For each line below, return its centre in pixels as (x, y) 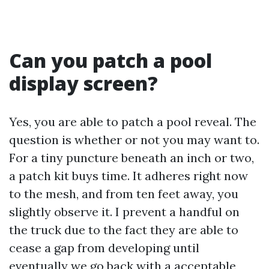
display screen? (83, 83)
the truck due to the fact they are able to (124, 230)
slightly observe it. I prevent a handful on (124, 212)
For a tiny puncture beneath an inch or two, (131, 158)
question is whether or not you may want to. (134, 140)
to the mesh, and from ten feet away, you (124, 194)
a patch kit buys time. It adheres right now (128, 176)
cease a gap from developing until (104, 248)
